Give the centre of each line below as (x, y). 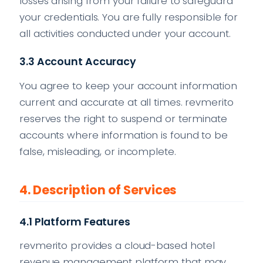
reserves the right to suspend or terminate (123, 118)
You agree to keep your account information (128, 85)
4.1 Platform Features (75, 222)
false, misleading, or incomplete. (98, 151)
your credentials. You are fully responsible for (129, 17)
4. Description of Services (98, 190)
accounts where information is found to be (124, 135)
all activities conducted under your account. (125, 33)
